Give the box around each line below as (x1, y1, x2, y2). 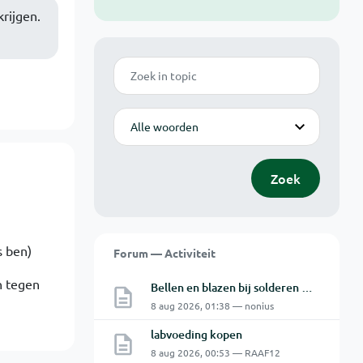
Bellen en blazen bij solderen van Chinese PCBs (301, 280, 313, 295)
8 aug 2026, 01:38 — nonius (150, 299, 274, 312)
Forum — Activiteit (113, 246, 216, 260)
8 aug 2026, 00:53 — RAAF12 (150, 346, 280, 359)
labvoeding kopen (150, 327, 242, 342)
